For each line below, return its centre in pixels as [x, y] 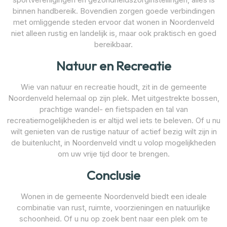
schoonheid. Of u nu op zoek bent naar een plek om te [113, 218]
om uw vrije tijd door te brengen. [113, 154]
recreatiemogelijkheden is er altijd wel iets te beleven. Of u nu [113, 120]
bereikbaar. [113, 44]
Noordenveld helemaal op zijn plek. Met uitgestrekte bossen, [113, 98]
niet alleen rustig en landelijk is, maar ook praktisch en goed [113, 33]
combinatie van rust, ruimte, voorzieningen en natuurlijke [113, 207]
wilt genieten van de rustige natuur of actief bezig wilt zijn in [113, 131]
